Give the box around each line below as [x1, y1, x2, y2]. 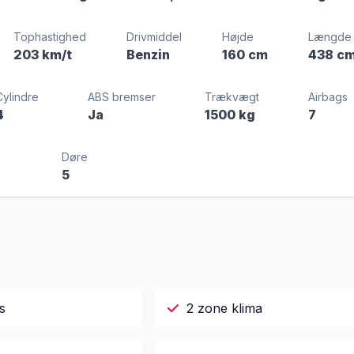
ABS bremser [87, 90, 156, 104]
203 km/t [13, 47, 72, 62]
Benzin [126, 47, 170, 62]
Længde [307, 30, 352, 43]
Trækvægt [204, 90, 259, 104]
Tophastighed [13, 30, 86, 43]
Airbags [307, 90, 348, 104]
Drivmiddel [126, 30, 182, 43]
